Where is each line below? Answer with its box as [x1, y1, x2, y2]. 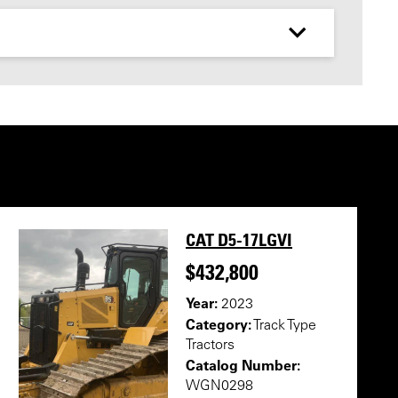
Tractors [186, 338, 235, 353]
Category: [186, 315, 251, 333]
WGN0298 [186, 379, 253, 394]
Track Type [251, 319, 316, 333]
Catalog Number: [186, 356, 300, 374]
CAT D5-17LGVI [186, 229, 292, 251]
